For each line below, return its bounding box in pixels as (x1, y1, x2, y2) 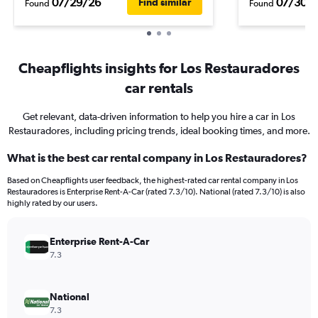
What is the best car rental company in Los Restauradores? (7, 151, 307, 164)
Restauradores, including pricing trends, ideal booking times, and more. (8, 125, 310, 136)
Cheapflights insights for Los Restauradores (18, 60, 300, 76)
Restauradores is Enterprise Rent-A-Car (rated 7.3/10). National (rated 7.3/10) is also (7, 187, 305, 197)
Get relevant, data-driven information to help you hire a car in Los (23, 111, 295, 122)
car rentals (125, 79, 193, 96)
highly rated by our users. (7, 198, 98, 208)
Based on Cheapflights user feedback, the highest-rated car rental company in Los (7, 175, 298, 185)
